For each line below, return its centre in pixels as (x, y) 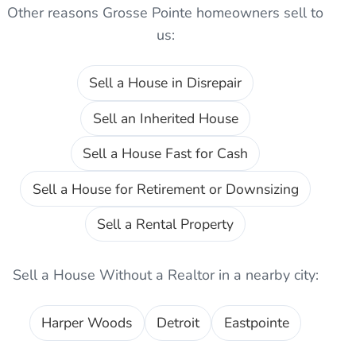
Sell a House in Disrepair (165, 83)
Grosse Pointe (147, 13)
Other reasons (55, 13)
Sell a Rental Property (165, 224)
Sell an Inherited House (165, 118)
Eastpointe (256, 323)
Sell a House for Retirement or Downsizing (165, 189)
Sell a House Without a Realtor (113, 275)
